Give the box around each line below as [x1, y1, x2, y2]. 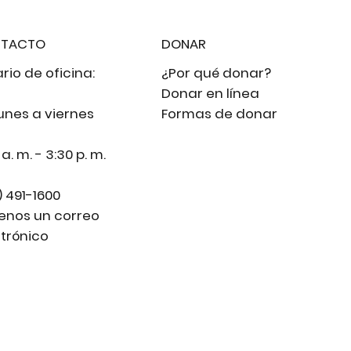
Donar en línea [161, 83, 260, 103]
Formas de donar [161, 103, 278, 123]
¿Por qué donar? [161, 63, 272, 82]
